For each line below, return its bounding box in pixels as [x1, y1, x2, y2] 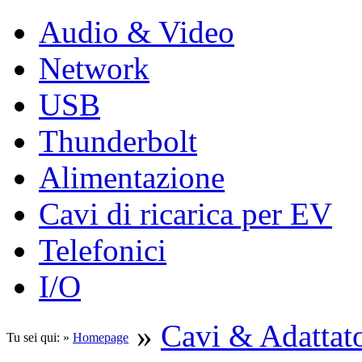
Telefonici [39, 233, 166, 268]
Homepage [73, 330, 128, 345]
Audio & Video [39, 15, 234, 50]
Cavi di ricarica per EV [39, 196, 332, 232]
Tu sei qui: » [6, 330, 73, 345]
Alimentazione [39, 160, 225, 196]
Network [39, 51, 149, 86]
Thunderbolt [39, 124, 197, 159]
